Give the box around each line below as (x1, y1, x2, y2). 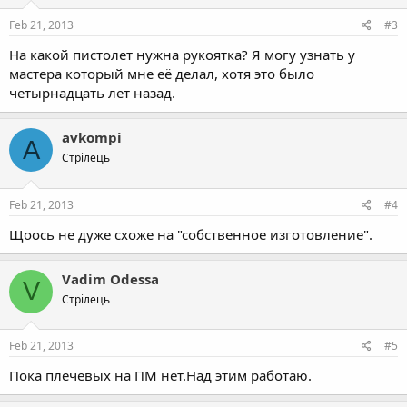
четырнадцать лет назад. (9, 84, 175, 103)
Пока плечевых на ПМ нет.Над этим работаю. (9, 366, 312, 385)
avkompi (62, 128, 122, 147)
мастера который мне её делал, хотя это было (9, 65, 314, 84)
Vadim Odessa (62, 269, 159, 288)
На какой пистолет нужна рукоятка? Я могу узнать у (9, 45, 355, 65)
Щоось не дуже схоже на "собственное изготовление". (9, 224, 372, 243)
